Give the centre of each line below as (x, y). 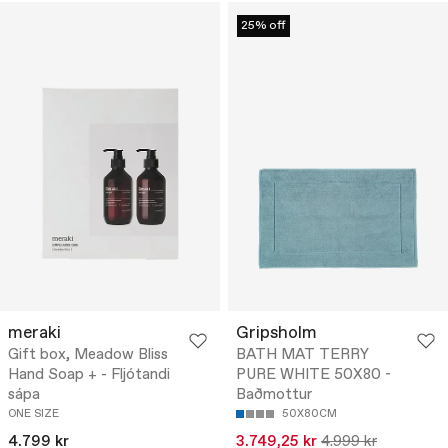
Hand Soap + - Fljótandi (89, 375)
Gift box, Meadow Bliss (88, 355)
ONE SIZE (33, 414)
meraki (34, 334)
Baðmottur (274, 395)
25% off (263, 26)
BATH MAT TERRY (302, 355)
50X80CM (309, 414)
